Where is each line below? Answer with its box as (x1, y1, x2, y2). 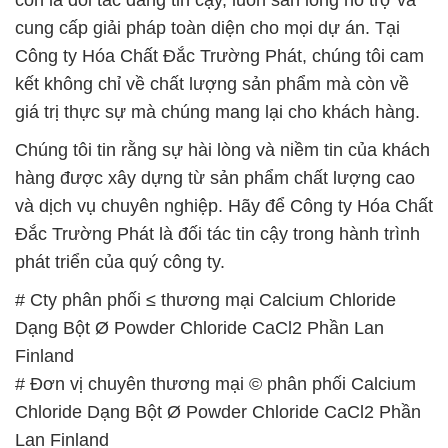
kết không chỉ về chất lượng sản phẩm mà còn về (15, 73, 409, 94)
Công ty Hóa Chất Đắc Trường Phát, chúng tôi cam (15, 45, 424, 66)
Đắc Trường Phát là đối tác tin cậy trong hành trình (15, 223, 420, 244)
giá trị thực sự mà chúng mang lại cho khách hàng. (15, 101, 420, 122)
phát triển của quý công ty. (15, 251, 225, 272)
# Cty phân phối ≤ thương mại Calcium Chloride (15, 289, 396, 310)
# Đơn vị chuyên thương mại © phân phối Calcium (15, 373, 416, 394)
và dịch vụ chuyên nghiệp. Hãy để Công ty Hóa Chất (15, 195, 433, 216)
